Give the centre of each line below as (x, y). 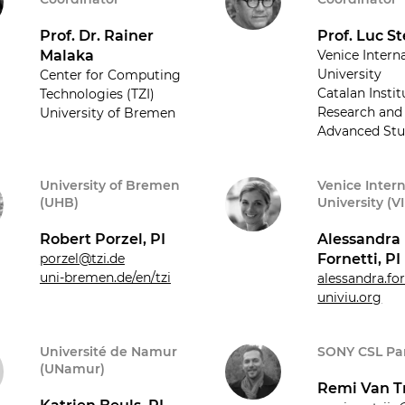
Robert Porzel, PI (102, 239)
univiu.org (350, 297)
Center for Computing (110, 75)
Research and (360, 112)
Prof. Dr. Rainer (96, 35)
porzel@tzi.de (82, 258)
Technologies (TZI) (97, 94)
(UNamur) (72, 368)
